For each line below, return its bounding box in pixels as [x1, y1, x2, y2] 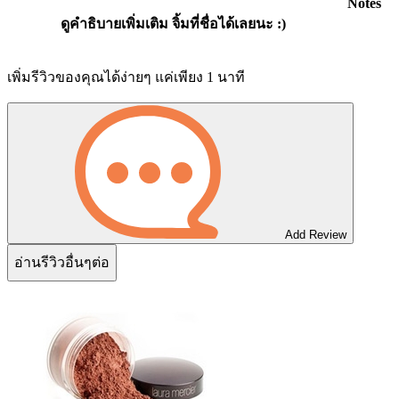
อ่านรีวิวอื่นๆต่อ [14, 255, 110, 271]
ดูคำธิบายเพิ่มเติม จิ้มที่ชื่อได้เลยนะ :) [60, 16, 286, 32]
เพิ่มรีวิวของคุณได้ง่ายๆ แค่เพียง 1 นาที [7, 69, 245, 85]
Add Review [281, 227, 346, 241]
